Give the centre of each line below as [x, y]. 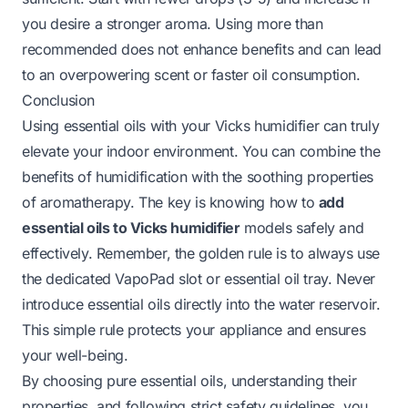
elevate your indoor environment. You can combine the [201, 151]
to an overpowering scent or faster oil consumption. [191, 74]
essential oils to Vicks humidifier [131, 227]
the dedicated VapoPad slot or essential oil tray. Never [199, 278]
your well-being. [75, 355]
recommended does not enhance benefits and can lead [202, 49]
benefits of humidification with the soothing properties [198, 176]
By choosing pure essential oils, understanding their [189, 380]
